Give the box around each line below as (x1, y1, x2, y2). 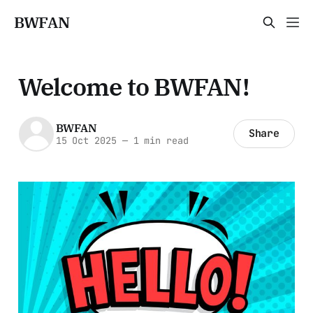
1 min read (127, 134, 189, 147)
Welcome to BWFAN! (17, 71, 249, 103)
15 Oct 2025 (55, 134, 117, 147)
